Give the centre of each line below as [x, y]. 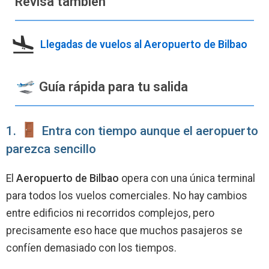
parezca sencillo [51, 149]
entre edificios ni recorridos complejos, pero [110, 213]
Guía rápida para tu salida [112, 87]
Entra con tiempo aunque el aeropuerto [149, 131]
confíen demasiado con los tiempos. [91, 248]
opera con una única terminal [187, 179]
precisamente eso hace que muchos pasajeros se [124, 231]
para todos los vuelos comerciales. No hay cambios [127, 196]
